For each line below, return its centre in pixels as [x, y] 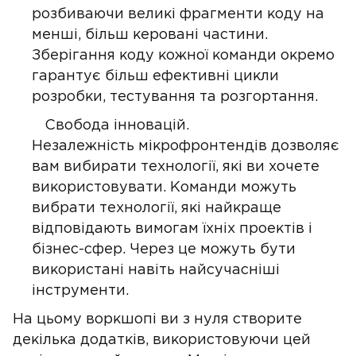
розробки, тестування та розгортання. [175, 97]
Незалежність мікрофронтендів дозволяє [186, 146]
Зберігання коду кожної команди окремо [183, 56]
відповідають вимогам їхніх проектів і [172, 229]
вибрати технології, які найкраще [157, 208]
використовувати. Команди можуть [164, 188]
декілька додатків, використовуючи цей [162, 340]
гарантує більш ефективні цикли [155, 76]
